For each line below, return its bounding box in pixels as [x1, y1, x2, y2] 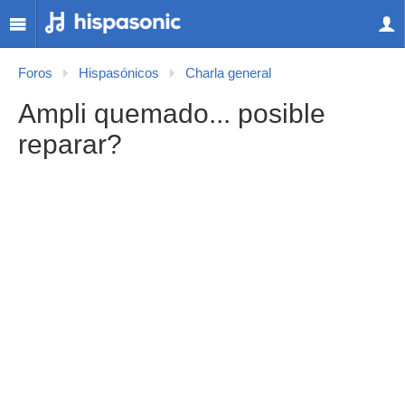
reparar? [18, 129, 122, 159]
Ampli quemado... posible [18, 99, 325, 128]
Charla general [185, 66, 271, 80]
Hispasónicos [79, 66, 159, 80]
